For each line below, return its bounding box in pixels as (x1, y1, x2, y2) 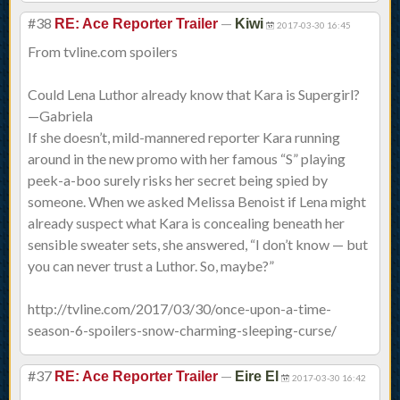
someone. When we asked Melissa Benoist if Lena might (28, 193, 366, 211)
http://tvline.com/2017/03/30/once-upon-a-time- (28, 300, 331, 318)
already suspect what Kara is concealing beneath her (28, 214, 345, 232)
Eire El (235, 369, 279, 385)
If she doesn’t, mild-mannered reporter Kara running (28, 129, 340, 146)
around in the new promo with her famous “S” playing (28, 150, 346, 168)
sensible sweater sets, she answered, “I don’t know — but (28, 236, 368, 254)
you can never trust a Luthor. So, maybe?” (28, 257, 274, 275)
